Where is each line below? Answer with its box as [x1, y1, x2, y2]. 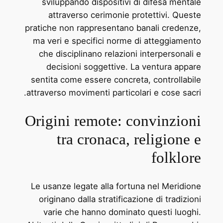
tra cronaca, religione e [57, 130, 202, 148]
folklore [151, 149, 202, 167]
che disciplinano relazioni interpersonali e [39, 48, 202, 59]
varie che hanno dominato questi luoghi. [43, 207, 202, 217]
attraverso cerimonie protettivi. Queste [48, 9, 202, 20]
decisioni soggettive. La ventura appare [46, 61, 202, 72]
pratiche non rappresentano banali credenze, [25, 22, 202, 33]
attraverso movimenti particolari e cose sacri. [26, 87, 202, 98]
